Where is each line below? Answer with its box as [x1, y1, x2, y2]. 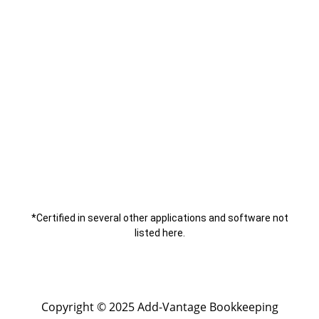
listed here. [134, 227, 185, 239]
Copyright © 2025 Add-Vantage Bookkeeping [41, 298, 278, 315]
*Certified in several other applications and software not [31, 212, 288, 224]
